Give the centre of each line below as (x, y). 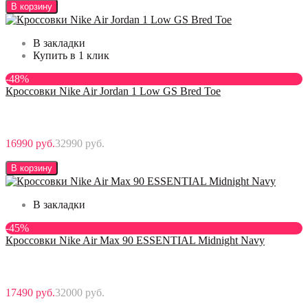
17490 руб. (30, 292)
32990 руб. (80, 143)
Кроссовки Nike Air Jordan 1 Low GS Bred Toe (113, 91)
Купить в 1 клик (71, 55)
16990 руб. (30, 143)
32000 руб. (80, 292)
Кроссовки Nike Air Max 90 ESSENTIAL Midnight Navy (135, 240)
